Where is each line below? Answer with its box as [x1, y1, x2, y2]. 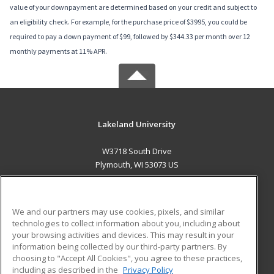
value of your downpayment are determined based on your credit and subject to [10, 2, 257, 12]
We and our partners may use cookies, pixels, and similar [12, 206, 224, 217]
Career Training [40, 199, 98, 211]
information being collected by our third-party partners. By [12, 240, 227, 252]
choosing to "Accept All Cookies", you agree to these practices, [12, 252, 242, 264]
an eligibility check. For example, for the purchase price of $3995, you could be [10, 17, 247, 27]
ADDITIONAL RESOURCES [85, 228, 189, 240]
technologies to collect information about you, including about [12, 217, 240, 229]
